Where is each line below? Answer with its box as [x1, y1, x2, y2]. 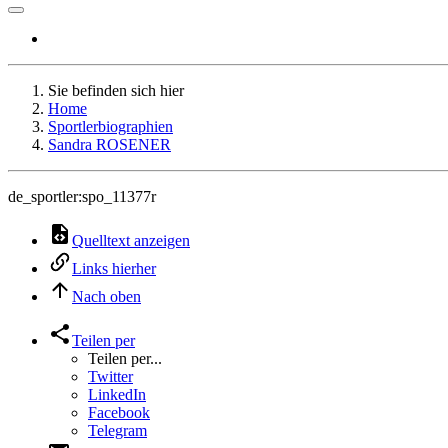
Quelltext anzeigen [72, 232, 190, 249]
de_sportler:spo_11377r [8, 188, 156, 205]
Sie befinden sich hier [48, 82, 184, 99]
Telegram [88, 422, 147, 439]
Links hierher [72, 260, 156, 277]
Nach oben [72, 288, 141, 305]
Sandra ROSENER [48, 136, 171, 153]
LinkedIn [88, 386, 146, 403]
